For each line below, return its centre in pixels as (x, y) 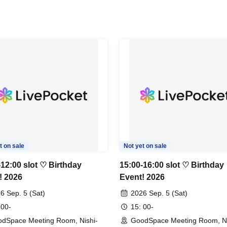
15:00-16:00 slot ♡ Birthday (172, 165)
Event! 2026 (142, 177)
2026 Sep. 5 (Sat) (159, 193)
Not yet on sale (145, 146)
